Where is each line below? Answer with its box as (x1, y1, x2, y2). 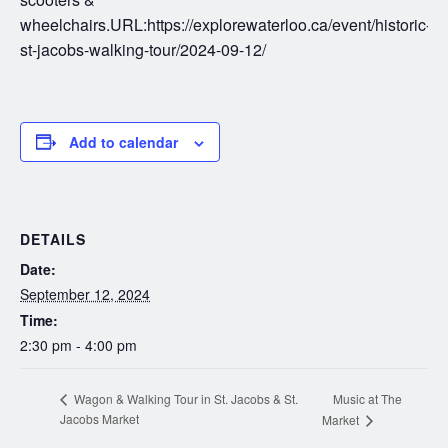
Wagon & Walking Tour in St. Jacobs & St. (71, 390, 298, 408)
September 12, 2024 (20, 284, 150, 305)
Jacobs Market (60, 410, 139, 428)
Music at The (332, 389, 402, 407)
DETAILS (20, 229, 86, 250)
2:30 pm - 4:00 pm (20, 335, 137, 356)
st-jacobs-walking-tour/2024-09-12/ (20, 37, 266, 61)
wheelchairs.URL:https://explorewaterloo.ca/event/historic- (20, 12, 431, 36)
